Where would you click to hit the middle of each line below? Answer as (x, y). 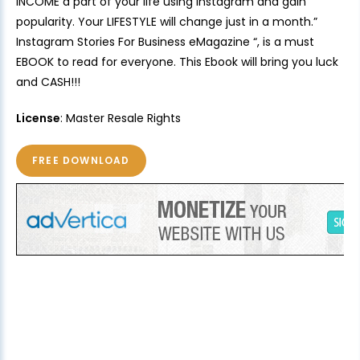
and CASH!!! (48, 82)
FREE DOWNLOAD (81, 161)
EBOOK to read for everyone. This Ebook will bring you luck (177, 62)
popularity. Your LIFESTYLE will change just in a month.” (167, 22)
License (38, 119)
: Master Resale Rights (121, 119)
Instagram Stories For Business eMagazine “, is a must (165, 42)
